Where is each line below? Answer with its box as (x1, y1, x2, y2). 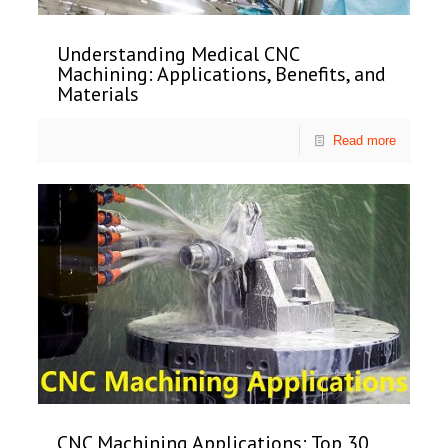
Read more (332, 133, 396, 149)
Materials (57, 81, 140, 108)
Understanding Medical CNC (57, 41, 300, 68)
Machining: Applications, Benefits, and (57, 61, 387, 88)
